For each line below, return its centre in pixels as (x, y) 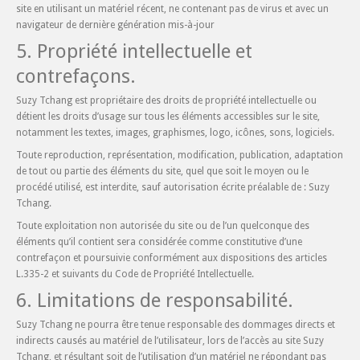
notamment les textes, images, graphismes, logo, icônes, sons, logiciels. (175, 133)
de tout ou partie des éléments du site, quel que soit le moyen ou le (162, 171)
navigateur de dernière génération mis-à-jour (115, 25)
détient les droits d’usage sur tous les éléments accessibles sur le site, (168, 117)
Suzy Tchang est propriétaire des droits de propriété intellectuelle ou (166, 100)
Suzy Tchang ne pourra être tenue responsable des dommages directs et (176, 325)
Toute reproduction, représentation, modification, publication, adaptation (180, 155)
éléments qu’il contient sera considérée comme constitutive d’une (159, 242)
